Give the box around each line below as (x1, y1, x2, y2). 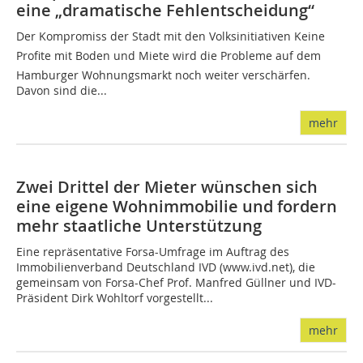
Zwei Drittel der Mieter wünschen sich (16, 176, 318, 198)
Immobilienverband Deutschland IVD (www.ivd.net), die (16, 259, 315, 275)
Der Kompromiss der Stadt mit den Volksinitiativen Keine (16, 28, 325, 44)
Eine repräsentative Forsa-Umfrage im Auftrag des (16, 244, 289, 259)
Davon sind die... (16, 83, 107, 98)
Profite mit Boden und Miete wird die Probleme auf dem (16, 48, 321, 63)
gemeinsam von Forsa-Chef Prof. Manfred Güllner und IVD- (16, 275, 336, 290)
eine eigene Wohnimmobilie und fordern (16, 195, 337, 217)
